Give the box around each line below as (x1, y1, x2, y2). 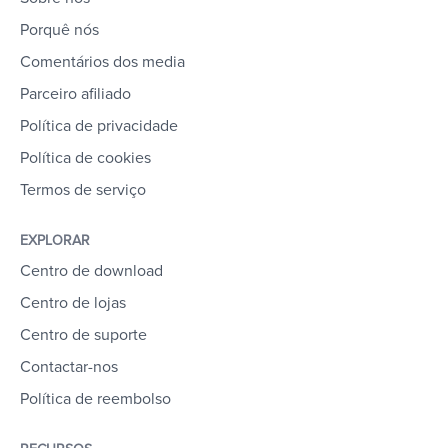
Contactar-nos (20, 357, 118, 377)
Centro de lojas (20, 293, 126, 313)
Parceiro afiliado (20, 84, 131, 104)
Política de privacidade (20, 116, 178, 136)
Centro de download (20, 261, 163, 281)
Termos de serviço (20, 180, 146, 200)
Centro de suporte (20, 325, 147, 345)
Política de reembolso (20, 389, 171, 409)
